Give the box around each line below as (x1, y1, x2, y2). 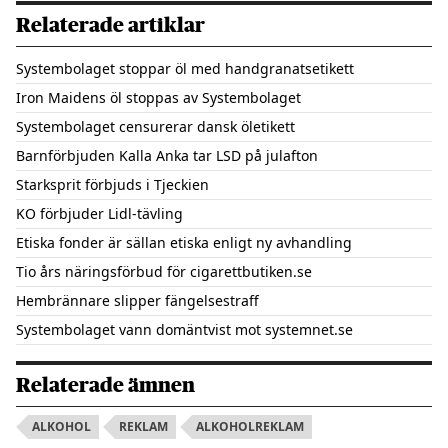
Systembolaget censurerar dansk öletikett (16, 117, 295, 136)
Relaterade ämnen (16, 374, 195, 397)
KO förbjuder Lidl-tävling (16, 204, 183, 223)
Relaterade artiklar (16, 14, 205, 37)
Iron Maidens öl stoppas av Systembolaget (16, 88, 301, 107)
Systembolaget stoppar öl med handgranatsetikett (16, 59, 354, 78)
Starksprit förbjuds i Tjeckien (16, 175, 209, 194)
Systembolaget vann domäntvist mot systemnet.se (16, 320, 353, 339)
